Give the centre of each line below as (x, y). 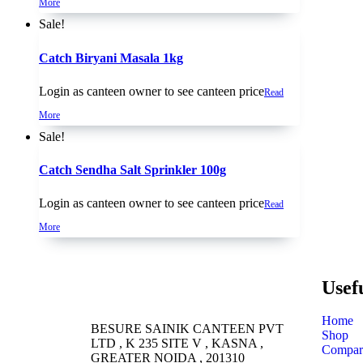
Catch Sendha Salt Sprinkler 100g (132, 170)
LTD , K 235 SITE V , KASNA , (177, 344)
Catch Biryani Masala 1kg (111, 58)
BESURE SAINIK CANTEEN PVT (187, 329)
